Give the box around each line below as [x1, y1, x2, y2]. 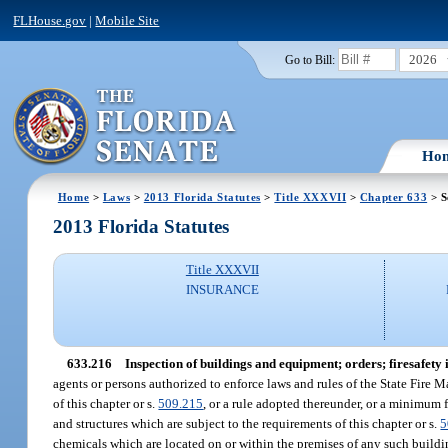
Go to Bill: [284, 53, 335, 66]
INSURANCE [185, 282, 259, 298]
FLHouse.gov [13, 12, 87, 28]
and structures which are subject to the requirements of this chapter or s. [53, 415, 441, 431]
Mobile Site [95, 12, 160, 28]
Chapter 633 [359, 190, 428, 203]
